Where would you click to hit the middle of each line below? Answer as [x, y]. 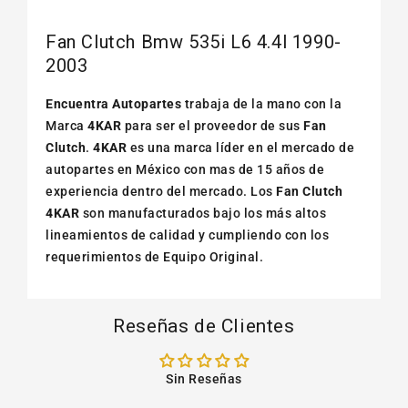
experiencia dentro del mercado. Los [161, 191]
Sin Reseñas [204, 378]
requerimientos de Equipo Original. [154, 256]
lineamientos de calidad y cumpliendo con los [187, 235]
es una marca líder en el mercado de [240, 147]
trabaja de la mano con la [261, 103]
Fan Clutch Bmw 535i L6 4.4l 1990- [194, 42]
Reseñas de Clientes [204, 326]
